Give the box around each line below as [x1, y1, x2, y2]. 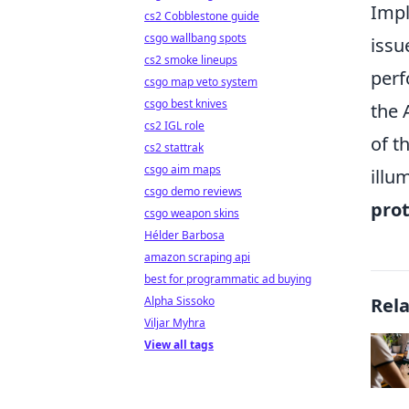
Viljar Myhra [144, 315, 205, 330]
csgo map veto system [144, 74, 257, 89]
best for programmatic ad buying [144, 271, 311, 287]
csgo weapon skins [144, 205, 239, 221]
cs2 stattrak [144, 140, 204, 155]
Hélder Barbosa [144, 227, 225, 243]
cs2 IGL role [144, 118, 204, 133]
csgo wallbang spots [144, 30, 246, 46]
